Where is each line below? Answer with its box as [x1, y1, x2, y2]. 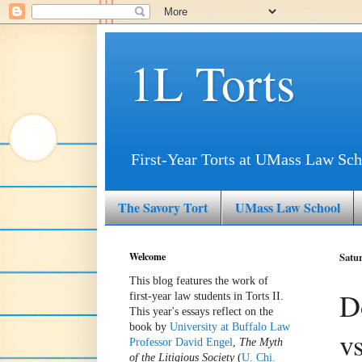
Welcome [129, 249, 166, 263]
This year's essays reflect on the [129, 305, 273, 318]
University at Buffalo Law [170, 320, 290, 333]
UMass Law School [235, 198, 340, 217]
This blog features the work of [129, 274, 268, 287]
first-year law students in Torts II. [129, 289, 284, 302]
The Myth [239, 335, 283, 348]
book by [129, 320, 170, 333]
